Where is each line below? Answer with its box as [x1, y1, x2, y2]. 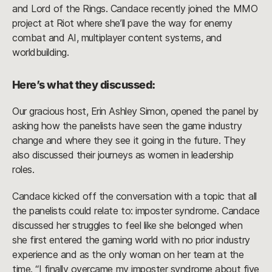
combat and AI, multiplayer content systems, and [12, 31, 222, 44]
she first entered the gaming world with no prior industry [12, 233, 250, 246]
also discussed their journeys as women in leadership [12, 148, 234, 161]
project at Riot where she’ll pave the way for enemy [12, 16, 233, 29]
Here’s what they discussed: [12, 78, 155, 91]
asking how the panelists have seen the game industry [12, 119, 242, 132]
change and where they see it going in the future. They [12, 134, 246, 146]
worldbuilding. [12, 46, 69, 58]
